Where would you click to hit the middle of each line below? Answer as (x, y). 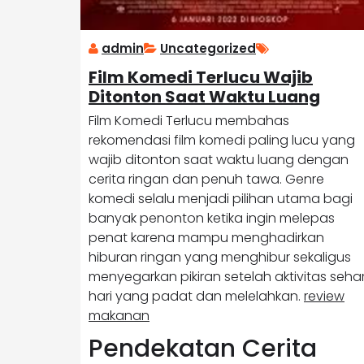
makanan (119, 315)
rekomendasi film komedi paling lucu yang (222, 140)
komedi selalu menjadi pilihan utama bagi (221, 198)
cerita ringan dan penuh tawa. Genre (206, 179)
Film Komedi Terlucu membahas (189, 120)
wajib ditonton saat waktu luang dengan (219, 159)
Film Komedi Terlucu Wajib (201, 77)
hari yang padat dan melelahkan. (196, 296)
